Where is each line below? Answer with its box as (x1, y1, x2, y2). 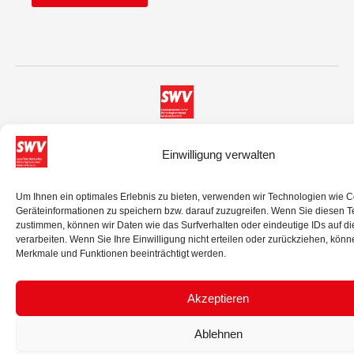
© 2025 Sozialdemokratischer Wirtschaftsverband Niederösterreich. (9, 130, 345, 144)
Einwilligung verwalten (161, 148, 275, 161)
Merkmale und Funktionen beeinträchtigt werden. (16, 248, 226, 259)
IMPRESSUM (113, 186, 171, 198)
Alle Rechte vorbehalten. (115, 152, 239, 165)
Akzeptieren (187, 291, 249, 305)
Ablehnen (194, 326, 243, 341)
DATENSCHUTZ (171, 186, 241, 198)
